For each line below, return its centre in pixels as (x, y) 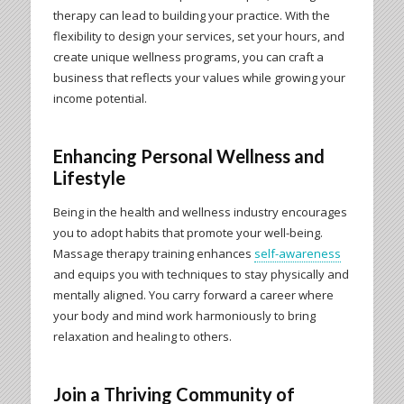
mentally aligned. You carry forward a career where (193, 294)
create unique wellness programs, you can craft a (188, 56)
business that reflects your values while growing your (199, 77)
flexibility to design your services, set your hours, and (198, 36)
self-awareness (297, 253)
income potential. (101, 98)
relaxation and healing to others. (143, 336)
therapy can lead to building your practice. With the (191, 15)
